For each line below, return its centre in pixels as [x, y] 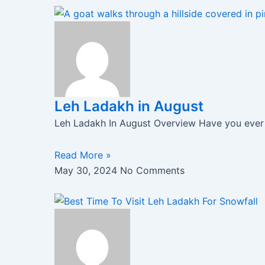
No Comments [152, 171]
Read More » [83, 155]
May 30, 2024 [87, 171]
